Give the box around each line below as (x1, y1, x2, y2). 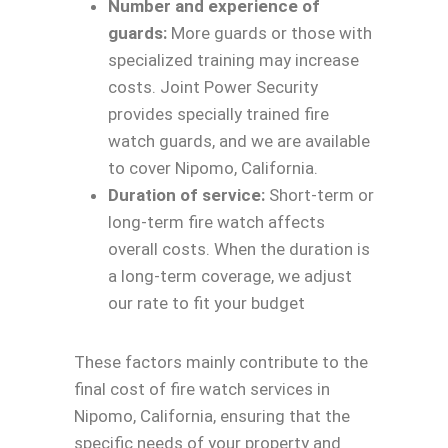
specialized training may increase (108, 49, 359, 70)
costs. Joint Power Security (108, 76, 318, 97)
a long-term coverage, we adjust (108, 265, 352, 286)
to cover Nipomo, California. (108, 157, 318, 178)
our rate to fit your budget (108, 292, 305, 313)
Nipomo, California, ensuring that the (74, 405, 350, 426)
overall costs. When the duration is (108, 238, 370, 259)
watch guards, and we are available (108, 130, 370, 151)
